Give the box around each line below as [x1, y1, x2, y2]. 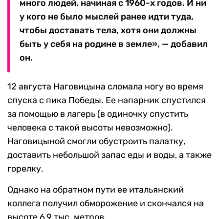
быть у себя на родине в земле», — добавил [20, 38, 208, 49]
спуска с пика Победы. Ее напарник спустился [7, 94, 206, 106]
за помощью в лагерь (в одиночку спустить [7, 108, 188, 119]
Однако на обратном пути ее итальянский [7, 184, 184, 195]
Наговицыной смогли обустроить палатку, [7, 135, 185, 147]
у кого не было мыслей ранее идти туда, [20, 11, 194, 22]
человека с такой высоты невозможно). [7, 122, 173, 133]
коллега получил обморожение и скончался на [7, 197, 204, 209]
